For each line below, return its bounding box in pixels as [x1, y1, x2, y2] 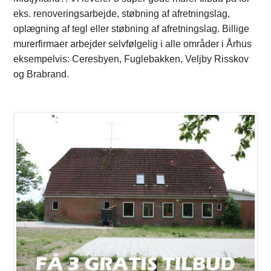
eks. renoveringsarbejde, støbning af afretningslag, [13, 8, 230, 19]
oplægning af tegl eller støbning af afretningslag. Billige [13, 24, 249, 34]
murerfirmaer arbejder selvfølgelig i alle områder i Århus [13, 39, 252, 49]
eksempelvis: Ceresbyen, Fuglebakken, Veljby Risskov [13, 54, 249, 64]
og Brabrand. [13, 69, 69, 79]
